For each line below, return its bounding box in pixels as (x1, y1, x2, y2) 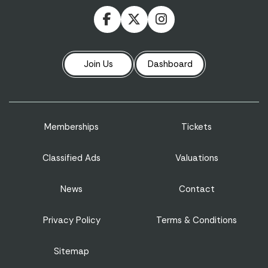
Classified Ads (42, 151, 100, 164)
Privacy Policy (42, 214, 100, 226)
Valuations (175, 151, 218, 164)
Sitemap (54, 245, 89, 257)
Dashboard (147, 58, 193, 71)
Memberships (44, 120, 99, 133)
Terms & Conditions (156, 214, 237, 226)
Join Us (83, 58, 113, 71)
